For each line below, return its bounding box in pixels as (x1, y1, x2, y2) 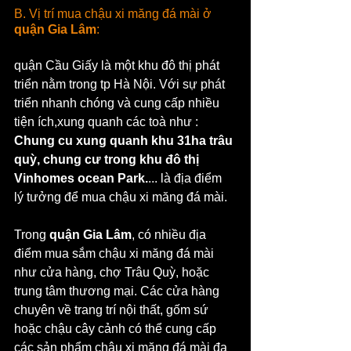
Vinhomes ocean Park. (14, 171, 148, 185)
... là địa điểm (148, 171, 225, 185)
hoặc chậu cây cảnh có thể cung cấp (14, 321, 219, 335)
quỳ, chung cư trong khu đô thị (14, 152, 202, 166)
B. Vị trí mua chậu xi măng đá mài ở (14, 6, 215, 20)
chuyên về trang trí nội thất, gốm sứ (14, 302, 212, 317)
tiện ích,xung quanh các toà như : (14, 114, 201, 128)
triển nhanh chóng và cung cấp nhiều (14, 96, 223, 110)
